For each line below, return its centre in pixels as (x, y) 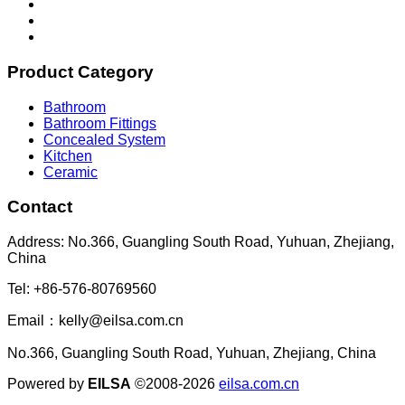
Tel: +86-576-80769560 (82, 289)
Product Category (80, 71)
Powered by (47, 384)
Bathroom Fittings (100, 123)
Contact (40, 207)
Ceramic (71, 172)
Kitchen (68, 155)
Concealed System (104, 139)
